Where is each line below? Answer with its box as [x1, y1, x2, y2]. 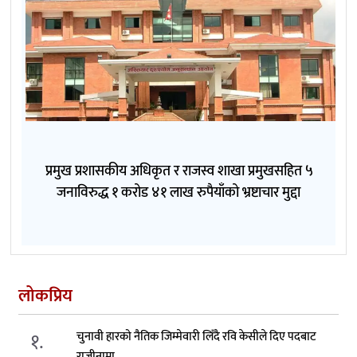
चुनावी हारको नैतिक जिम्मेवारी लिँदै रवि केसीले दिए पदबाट [76, 327, 317, 347]
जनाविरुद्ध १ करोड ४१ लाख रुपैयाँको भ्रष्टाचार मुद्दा [57, 181, 300, 206]
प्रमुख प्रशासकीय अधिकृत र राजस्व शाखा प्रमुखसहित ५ [45, 159, 312, 184]
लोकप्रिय [18, 281, 73, 312]
